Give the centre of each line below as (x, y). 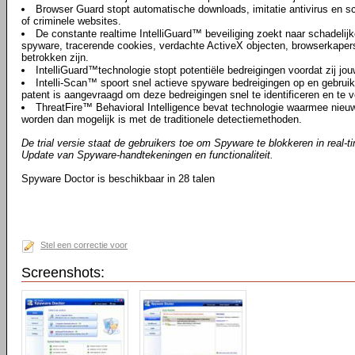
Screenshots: (63, 273)
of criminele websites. (71, 21)
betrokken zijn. (55, 57)
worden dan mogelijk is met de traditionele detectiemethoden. (162, 119)
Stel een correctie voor (84, 245)
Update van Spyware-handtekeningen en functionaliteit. (147, 155)
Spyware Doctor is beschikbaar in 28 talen (118, 179)
